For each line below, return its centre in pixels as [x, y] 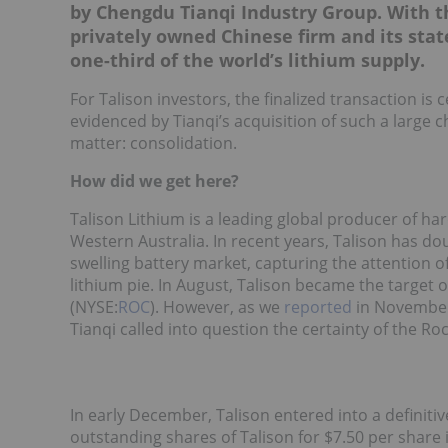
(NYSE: [94, 307]
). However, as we [217, 307]
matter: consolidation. [153, 143]
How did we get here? [156, 181]
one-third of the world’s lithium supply [245, 60]
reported [318, 307]
